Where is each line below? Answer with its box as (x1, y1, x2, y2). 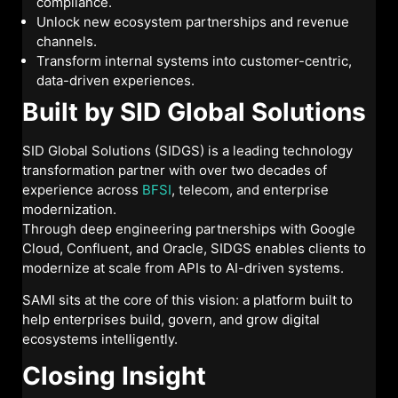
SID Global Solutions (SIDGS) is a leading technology (22, 141, 353, 159)
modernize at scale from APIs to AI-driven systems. (22, 259, 344, 276)
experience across (22, 180, 142, 198)
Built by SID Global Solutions (22, 96, 366, 127)
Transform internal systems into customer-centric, (36, 52, 352, 69)
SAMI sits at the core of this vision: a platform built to (22, 291, 353, 309)
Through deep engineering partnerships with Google (22, 219, 355, 237)
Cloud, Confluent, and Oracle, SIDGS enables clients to (22, 239, 366, 257)
